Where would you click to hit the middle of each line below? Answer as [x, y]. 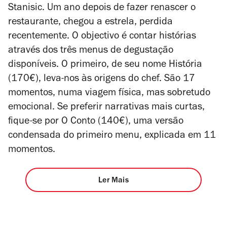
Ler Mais [113, 181]
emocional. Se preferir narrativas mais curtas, [106, 108]
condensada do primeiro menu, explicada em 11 [112, 136]
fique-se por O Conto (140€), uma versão [96, 122]
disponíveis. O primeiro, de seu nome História [105, 65]
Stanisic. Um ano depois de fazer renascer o [102, 8]
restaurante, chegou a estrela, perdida [90, 23]
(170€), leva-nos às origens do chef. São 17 [102, 79]
